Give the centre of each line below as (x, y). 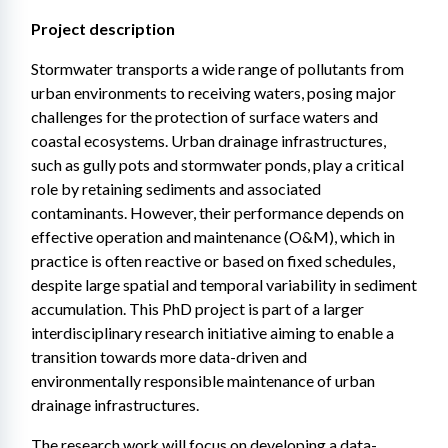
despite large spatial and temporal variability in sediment (224, 284)
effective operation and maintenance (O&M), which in (213, 236)
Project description (103, 28)
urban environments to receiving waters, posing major (213, 92)
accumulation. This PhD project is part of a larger (197, 308)
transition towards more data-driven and (169, 356)
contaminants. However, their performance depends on (217, 212)
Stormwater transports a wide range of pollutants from (217, 68)
